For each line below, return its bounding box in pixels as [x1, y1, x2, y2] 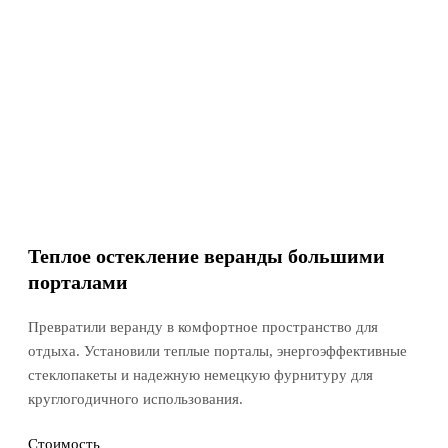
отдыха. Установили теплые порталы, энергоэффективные [28, 343, 407, 360]
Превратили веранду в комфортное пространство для [28, 319, 378, 336]
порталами [28, 271, 128, 294]
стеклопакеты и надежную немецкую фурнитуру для [28, 367, 373, 384]
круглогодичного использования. [28, 391, 243, 408]
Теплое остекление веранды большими [28, 245, 385, 268]
